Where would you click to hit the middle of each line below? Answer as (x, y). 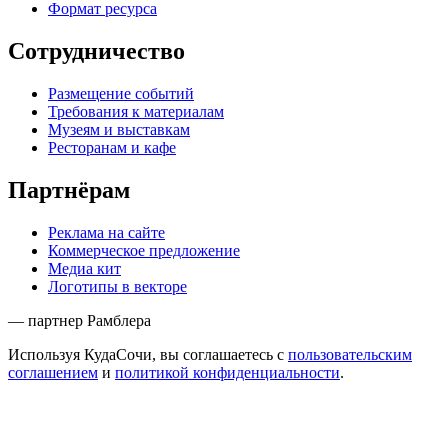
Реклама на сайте (106, 232)
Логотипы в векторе (117, 286)
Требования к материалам (136, 112)
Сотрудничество (96, 51)
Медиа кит (84, 268)
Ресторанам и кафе (112, 148)
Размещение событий (121, 94)
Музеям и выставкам (119, 130)
